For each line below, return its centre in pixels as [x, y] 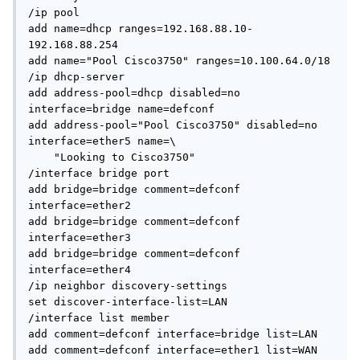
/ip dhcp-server [76, 77]
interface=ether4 [80, 270]
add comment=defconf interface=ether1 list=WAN [173, 350]
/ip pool [54, 13]
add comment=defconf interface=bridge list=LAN [173, 334]
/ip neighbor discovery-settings [128, 286]
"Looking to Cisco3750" [41, 157]
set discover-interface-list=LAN [128, 302]
